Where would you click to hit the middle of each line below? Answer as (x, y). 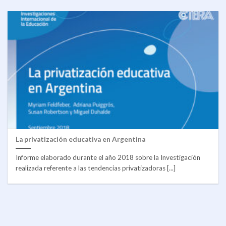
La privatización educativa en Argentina (81, 139)
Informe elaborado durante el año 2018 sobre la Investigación (108, 157)
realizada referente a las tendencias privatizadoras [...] (96, 168)
